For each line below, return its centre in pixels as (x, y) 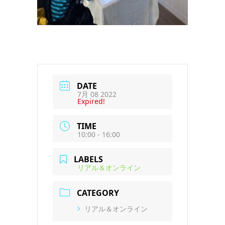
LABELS (88, 159)
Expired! (91, 101)
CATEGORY (98, 193)
